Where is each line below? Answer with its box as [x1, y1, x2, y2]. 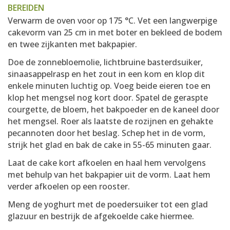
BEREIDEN [8, 2, 44, 13]
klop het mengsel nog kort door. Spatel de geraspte [8, 92, 208, 103]
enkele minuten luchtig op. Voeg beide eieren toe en [8, 80, 210, 91]
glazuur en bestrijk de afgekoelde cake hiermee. [8, 210, 194, 222]
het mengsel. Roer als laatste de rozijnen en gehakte [8, 116, 213, 127]
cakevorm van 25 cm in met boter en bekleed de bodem [8, 27, 222, 38]
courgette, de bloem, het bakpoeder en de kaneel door [8, 104, 219, 115]
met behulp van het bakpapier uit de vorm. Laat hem [8, 169, 210, 180]
